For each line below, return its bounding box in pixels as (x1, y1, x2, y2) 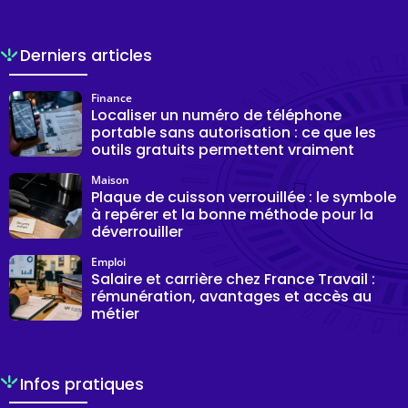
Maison (91, 171, 129, 188)
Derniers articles (20, 44, 153, 66)
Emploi (91, 253, 126, 270)
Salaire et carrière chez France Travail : (91, 268, 375, 290)
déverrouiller (91, 220, 183, 242)
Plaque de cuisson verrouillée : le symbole (91, 186, 396, 208)
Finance (91, 89, 132, 106)
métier (91, 302, 139, 324)
